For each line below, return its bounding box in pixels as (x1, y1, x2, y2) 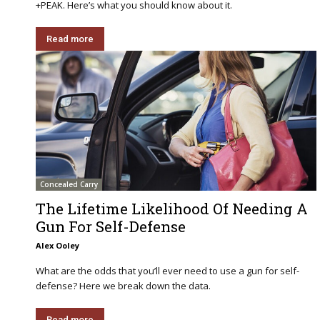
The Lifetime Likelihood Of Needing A (36, 199, 308, 219)
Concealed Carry (40, 179, 98, 190)
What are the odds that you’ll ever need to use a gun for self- (36, 264, 299, 278)
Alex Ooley (36, 240, 79, 251)
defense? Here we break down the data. (36, 279, 211, 293)
